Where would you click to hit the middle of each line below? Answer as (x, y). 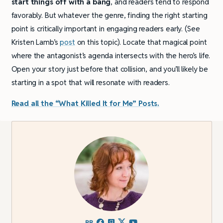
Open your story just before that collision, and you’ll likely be (110, 69)
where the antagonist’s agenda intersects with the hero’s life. (111, 55)
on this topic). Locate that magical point (141, 42)
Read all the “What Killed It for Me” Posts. (85, 103)
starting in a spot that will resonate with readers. (90, 82)
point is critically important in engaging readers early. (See (106, 28)
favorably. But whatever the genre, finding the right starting (109, 15)
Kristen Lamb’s (36, 42)
